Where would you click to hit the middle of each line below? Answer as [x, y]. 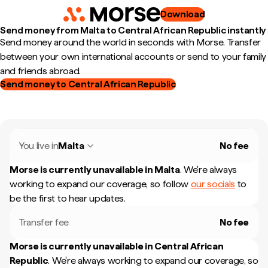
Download [182, 14]
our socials [213, 184]
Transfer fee [44, 222]
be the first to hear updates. [68, 198]
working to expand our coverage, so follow [100, 184]
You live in [39, 146]
